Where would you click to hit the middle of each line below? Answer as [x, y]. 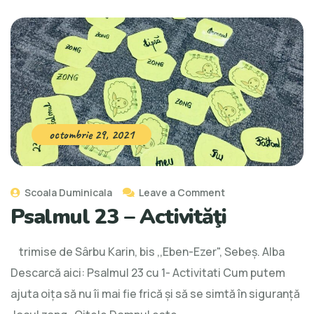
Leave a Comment [182, 192]
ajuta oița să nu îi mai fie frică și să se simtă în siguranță [155, 293]
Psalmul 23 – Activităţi [118, 217]
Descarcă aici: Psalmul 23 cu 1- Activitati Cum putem [148, 272]
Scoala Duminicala [67, 192]
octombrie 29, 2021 [91, 134]
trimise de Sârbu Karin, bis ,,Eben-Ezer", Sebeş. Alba [150, 251]
